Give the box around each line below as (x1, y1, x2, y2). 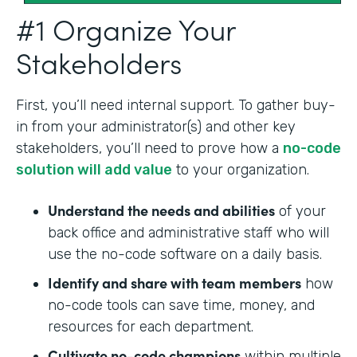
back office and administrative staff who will (48, 223, 329, 241)
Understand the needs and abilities (48, 199, 275, 220)
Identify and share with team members (48, 272, 301, 292)
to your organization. (172, 160, 313, 178)
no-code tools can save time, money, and (48, 296, 315, 314)
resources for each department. (48, 317, 253, 335)
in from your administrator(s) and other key (16, 117, 296, 135)
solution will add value (16, 160, 172, 178)
